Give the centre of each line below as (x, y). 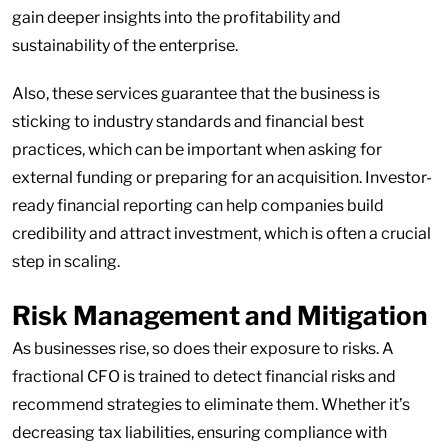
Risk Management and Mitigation (220, 315)
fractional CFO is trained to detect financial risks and (204, 376)
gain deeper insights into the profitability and (176, 17)
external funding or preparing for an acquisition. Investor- (222, 177)
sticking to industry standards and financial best (188, 121)
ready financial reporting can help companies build (198, 205)
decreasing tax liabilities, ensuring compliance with (199, 432)
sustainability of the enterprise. (125, 45)
